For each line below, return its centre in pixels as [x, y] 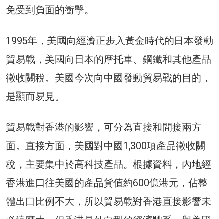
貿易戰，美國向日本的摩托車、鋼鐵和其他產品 [109, 59]
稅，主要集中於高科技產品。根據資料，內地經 [109, 164]
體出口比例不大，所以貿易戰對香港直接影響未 [109, 201]
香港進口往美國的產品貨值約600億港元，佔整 [107, 183]
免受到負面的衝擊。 [50, 10]
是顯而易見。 [35, 96]
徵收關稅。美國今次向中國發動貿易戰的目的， [109, 77]
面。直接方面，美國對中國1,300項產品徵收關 [106, 145]
